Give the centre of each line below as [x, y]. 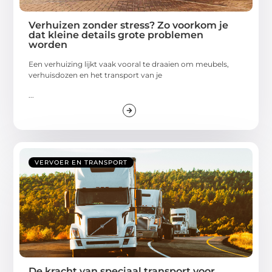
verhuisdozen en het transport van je [96, 75]
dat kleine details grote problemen [116, 35]
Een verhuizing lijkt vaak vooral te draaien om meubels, [129, 64]
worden [48, 45]
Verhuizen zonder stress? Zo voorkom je [129, 25]
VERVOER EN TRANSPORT [81, 162]
